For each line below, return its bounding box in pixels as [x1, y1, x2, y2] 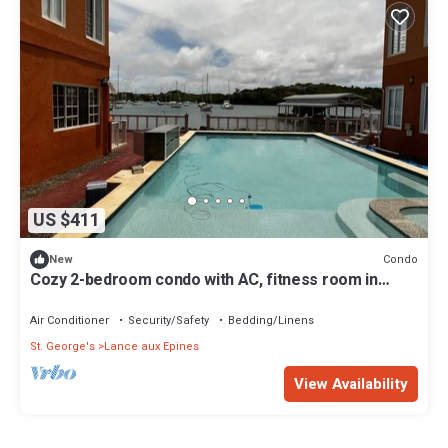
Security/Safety [128, 312, 209, 330]
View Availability [294, 373, 408, 396]
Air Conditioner [30, 312, 109, 330]
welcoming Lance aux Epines [30, 286, 238, 311]
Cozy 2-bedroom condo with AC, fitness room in [30, 268, 378, 293]
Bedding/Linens [228, 312, 314, 330]
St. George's [30, 338, 95, 356]
